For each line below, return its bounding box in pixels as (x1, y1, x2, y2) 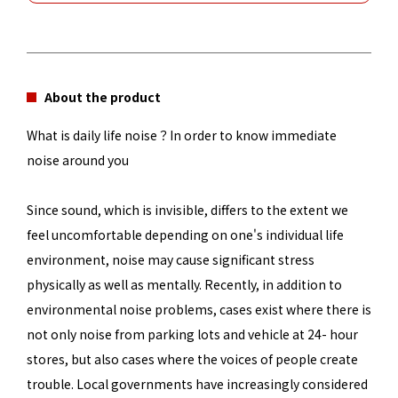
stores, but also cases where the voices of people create (27, 349, 358, 368)
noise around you (27, 150, 129, 169)
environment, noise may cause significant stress (27, 250, 314, 268)
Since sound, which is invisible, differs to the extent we (27, 200, 348, 219)
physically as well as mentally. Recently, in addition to (27, 275, 342, 293)
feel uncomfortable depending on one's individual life (27, 225, 344, 243)
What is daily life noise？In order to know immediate (27, 125, 337, 144)
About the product (44, 87, 161, 106)
